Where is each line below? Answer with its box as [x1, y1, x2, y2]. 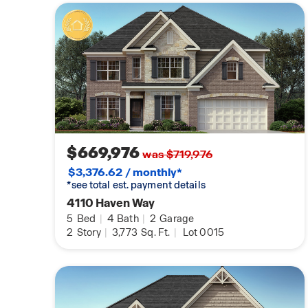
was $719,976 [142, 147, 212, 162]
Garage [157, 212, 195, 225]
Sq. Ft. [138, 226, 170, 239]
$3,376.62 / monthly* [68, 165, 183, 180]
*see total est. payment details [67, 179, 206, 192]
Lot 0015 [182, 226, 225, 239]
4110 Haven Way [67, 195, 155, 211]
